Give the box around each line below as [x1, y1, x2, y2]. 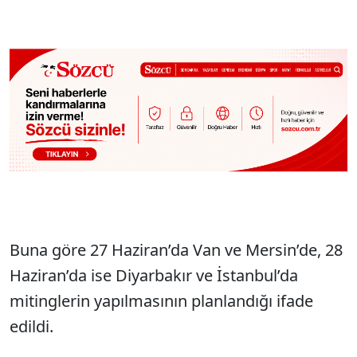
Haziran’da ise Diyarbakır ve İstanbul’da [10, 264, 298, 286]
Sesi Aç [296, 17, 331, 29]
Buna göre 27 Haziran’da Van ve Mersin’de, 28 [10, 238, 343, 261]
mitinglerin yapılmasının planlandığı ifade [10, 289, 313, 312]
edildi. [10, 315, 53, 337]
